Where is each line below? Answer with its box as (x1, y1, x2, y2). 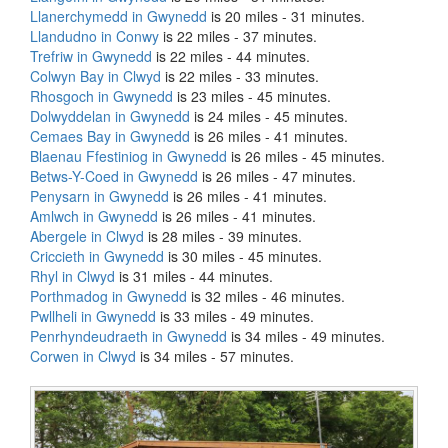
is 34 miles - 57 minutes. (136, 346, 294, 367)
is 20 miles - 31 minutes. (207, 6, 365, 27)
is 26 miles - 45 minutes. (227, 146, 385, 167)
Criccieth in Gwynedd (30, 246, 164, 267)
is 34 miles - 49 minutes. (227, 326, 385, 347)
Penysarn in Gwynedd (30, 186, 169, 207)
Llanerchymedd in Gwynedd (30, 6, 207, 27)
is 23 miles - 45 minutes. (173, 86, 331, 107)
